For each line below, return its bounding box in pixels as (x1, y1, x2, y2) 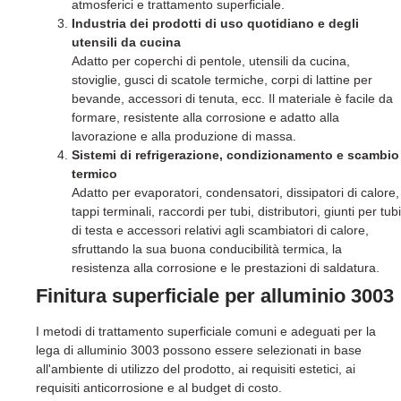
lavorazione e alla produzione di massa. (72, 129, 296, 144)
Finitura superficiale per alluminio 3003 (36, 285, 394, 308)
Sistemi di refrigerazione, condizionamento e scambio (72, 148, 399, 163)
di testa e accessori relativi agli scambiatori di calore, (72, 223, 369, 238)
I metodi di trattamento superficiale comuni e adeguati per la (36, 324, 376, 339)
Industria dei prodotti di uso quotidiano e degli (72, 16, 359, 31)
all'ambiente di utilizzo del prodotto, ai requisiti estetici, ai (36, 362, 355, 377)
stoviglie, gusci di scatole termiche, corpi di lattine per (72, 73, 372, 88)
